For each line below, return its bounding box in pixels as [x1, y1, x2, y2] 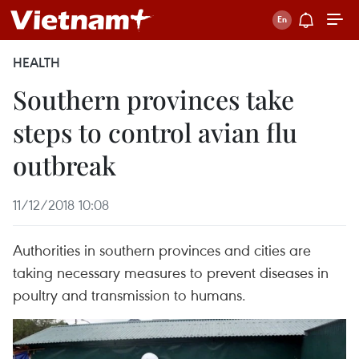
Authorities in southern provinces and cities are [13, 240, 311, 260]
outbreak [13, 147, 116, 182]
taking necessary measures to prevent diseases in [13, 262, 329, 282]
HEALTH [13, 54, 60, 71]
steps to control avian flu [13, 115, 297, 149]
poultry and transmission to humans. [13, 284, 246, 305]
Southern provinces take [13, 82, 294, 116]
